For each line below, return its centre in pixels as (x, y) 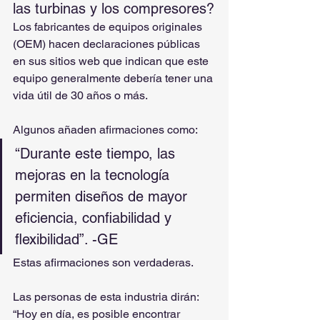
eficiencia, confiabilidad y (95, 218)
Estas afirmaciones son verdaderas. (103, 262)
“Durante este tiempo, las (97, 154)
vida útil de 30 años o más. (80, 95)
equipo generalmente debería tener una (114, 78)
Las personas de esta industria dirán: (107, 297)
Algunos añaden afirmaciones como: (106, 130)
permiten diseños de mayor (103, 196)
